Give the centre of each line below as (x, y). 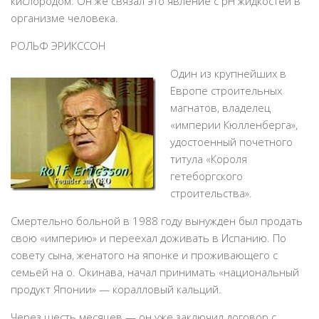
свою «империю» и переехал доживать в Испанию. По (148, 238)
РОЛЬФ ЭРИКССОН (58, 46)
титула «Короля (209, 159)
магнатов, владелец (220, 108)
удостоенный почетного (231, 142)
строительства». (211, 193)
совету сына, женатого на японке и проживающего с (144, 255)
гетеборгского (206, 176)
